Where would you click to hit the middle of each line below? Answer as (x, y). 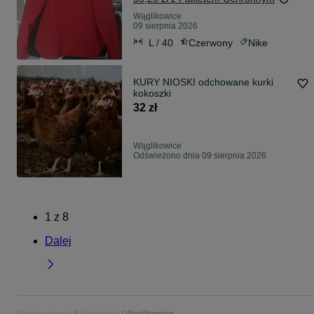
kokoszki (152, 94)
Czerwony (211, 42)
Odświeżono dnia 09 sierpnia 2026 (200, 156)
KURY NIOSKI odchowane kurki (203, 82)
